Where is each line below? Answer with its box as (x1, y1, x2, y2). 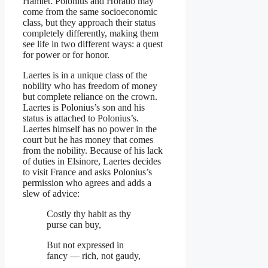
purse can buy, (47, 219, 101, 230)
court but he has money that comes (23, 134, 153, 145)
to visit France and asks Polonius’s (23, 166, 152, 177)
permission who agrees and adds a (23, 177, 151, 188)
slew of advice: (23, 188, 80, 199)
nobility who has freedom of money (23, 80, 157, 91)
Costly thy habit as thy (47, 208, 131, 219)
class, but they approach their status (23, 17, 156, 28)
